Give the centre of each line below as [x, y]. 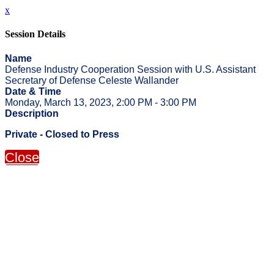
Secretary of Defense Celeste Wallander [92, 80]
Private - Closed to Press [62, 134]
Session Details [35, 34]
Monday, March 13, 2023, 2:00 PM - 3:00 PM [101, 102]
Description [32, 113]
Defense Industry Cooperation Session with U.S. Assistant [130, 69]
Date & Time [33, 91]
